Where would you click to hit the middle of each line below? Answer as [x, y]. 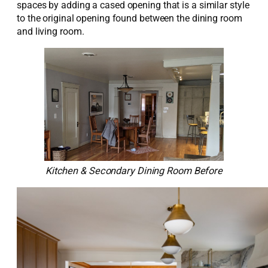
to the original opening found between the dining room [130, 18]
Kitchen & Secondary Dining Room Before [134, 170]
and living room [49, 31]
